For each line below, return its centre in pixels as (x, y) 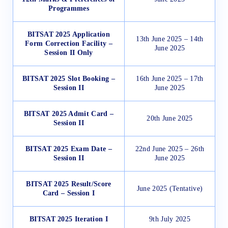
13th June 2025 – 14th (170, 39)
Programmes (68, 9)
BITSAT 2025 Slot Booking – (69, 79)
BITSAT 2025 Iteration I (69, 219)
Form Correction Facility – (69, 44)
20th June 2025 (170, 119)
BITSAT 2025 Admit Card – (69, 114)
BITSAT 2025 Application (69, 35)
